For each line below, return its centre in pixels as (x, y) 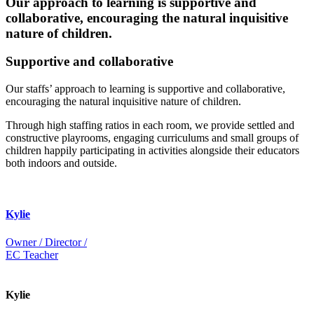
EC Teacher (32, 254)
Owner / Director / (46, 242)
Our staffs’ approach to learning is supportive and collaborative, (145, 89)
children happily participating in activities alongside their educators (152, 151)
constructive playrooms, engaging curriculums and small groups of (152, 138)
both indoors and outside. (61, 163)
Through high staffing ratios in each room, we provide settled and (150, 125)
